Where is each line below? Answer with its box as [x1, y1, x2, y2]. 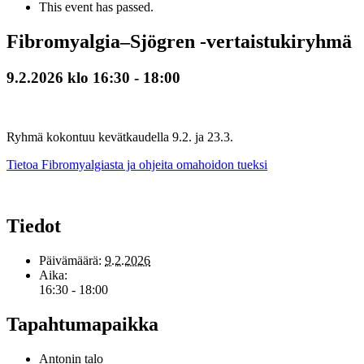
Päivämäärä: [39, 253, 102, 268]
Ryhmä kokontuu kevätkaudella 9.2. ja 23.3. [6, 129, 233, 144]
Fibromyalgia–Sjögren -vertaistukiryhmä [6, 30, 352, 52]
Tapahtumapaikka [6, 314, 158, 336]
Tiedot [6, 215, 61, 237]
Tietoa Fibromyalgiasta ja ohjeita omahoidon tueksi [6, 157, 267, 171]
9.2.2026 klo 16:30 [6, 68, 130, 86]
